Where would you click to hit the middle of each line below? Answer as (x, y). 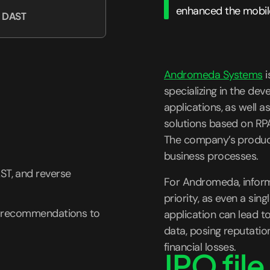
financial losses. (200, 247)
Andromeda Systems (213, 75)
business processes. (211, 156)
